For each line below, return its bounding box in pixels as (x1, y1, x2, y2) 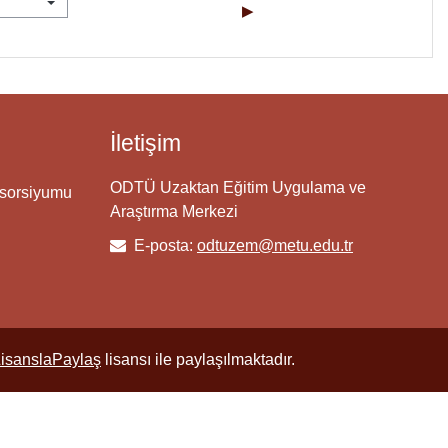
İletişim (110, 129, 181, 156)
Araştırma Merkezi (110, 202, 238, 220)
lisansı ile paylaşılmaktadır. (101, 350, 295, 368)
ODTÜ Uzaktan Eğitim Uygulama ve (110, 178, 366, 196)
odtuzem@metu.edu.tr (197, 236, 353, 254)
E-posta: (130, 236, 197, 254)
